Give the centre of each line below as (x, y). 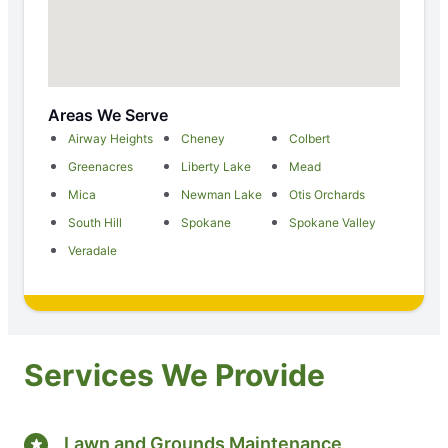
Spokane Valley (333, 222)
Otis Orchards (327, 194)
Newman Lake (221, 194)
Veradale (92, 250)
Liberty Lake (215, 166)
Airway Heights (110, 138)
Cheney (202, 138)
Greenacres (100, 166)
